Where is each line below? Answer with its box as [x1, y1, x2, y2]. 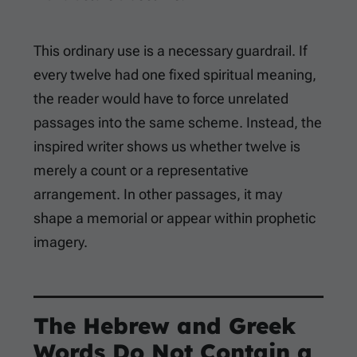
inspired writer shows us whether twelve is [33, 138, 300, 155]
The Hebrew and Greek [33, 312, 296, 340]
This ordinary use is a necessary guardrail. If [33, 42, 307, 60]
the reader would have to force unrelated [33, 90, 288, 108]
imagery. [33, 233, 88, 251]
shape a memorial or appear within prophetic [33, 210, 316, 227]
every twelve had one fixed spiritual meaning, [33, 66, 316, 84]
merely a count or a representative [33, 162, 249, 179]
